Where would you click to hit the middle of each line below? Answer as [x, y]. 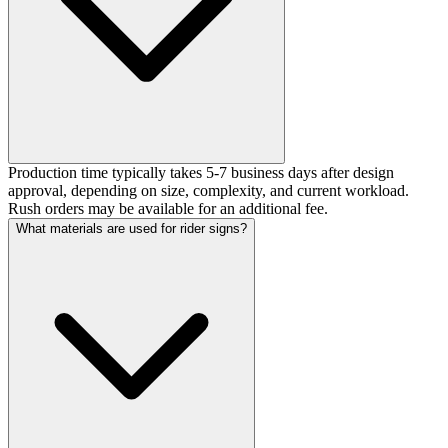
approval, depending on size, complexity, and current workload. [208, 191]
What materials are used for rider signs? [131, 229]
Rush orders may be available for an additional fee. [168, 209]
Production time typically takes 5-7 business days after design [201, 173]
